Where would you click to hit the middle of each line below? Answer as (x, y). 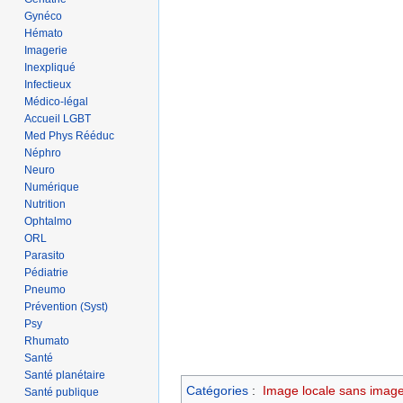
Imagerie (46, 50)
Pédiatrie (47, 272)
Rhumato (47, 340)
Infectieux (48, 84)
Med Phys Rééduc (70, 135)
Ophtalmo (49, 221)
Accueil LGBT (58, 118)
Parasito (45, 255)
